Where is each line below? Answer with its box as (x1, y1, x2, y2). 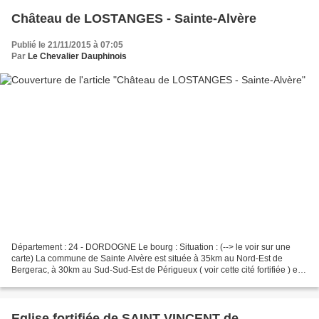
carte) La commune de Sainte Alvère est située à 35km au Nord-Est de (11, 253, 283, 263)
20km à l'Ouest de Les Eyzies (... (11, 276, 136, 286)
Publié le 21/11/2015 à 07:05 (11, 40, 123, 51)
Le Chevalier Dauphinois (28, 51, 127, 62)
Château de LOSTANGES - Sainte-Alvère (11, 11, 256, 26)
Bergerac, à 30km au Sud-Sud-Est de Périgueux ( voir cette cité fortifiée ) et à (11, 264, 307, 275)
